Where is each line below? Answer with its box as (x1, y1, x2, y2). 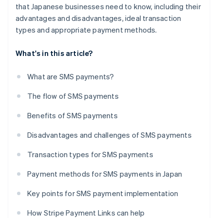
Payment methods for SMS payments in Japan (27, 169, 182, 179)
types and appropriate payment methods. (16, 25, 157, 35)
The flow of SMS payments (27, 91, 119, 101)
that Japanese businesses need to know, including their (16, 1, 201, 12)
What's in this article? (16, 48, 93, 58)
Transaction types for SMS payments (27, 149, 153, 160)
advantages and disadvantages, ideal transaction (16, 13, 182, 23)
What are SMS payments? (27, 72, 114, 82)
